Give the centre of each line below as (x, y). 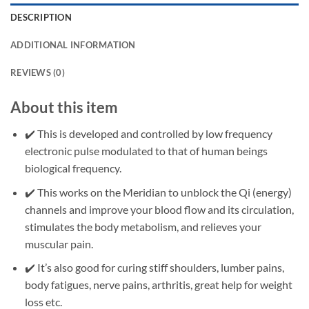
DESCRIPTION (41, 17)
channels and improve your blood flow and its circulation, (159, 209)
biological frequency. (73, 168)
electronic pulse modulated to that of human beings (146, 151)
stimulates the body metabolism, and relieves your (143, 226)
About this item (64, 107)
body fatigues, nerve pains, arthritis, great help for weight (158, 285)
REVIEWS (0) (38, 72)
